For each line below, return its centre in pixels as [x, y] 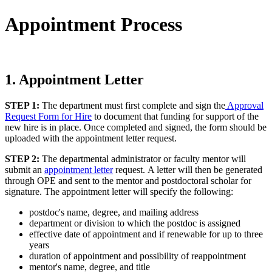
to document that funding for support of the [175, 116]
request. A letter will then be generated [188, 169]
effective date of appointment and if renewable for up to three [146, 234]
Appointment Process [93, 24]
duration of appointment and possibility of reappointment [138, 256]
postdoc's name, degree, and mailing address [114, 212]
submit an [25, 169]
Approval [244, 105]
